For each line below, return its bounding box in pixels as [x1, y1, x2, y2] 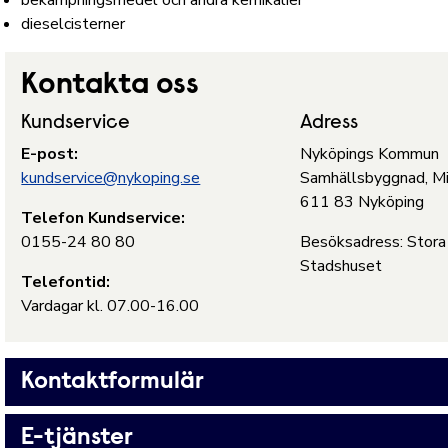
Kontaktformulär [21, 370, 205, 394]
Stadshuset [299, 255, 382, 277]
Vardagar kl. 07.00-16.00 [21, 295, 200, 317]
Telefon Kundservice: [21, 207, 186, 229]
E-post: [21, 143, 83, 165]
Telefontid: [21, 271, 115, 293]
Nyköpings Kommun [299, 143, 439, 165]
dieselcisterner [21, 13, 126, 35]
